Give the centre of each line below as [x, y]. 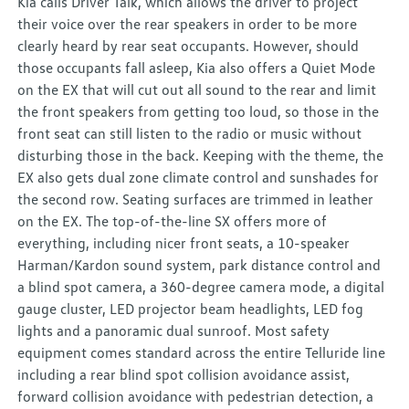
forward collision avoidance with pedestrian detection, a [196, 397]
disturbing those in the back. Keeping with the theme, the [201, 156]
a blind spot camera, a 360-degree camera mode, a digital [201, 287]
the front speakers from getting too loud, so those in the [199, 112]
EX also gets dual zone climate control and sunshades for [199, 178]
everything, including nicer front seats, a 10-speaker [184, 243]
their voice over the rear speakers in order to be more [188, 24]
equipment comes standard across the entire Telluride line [202, 353]
